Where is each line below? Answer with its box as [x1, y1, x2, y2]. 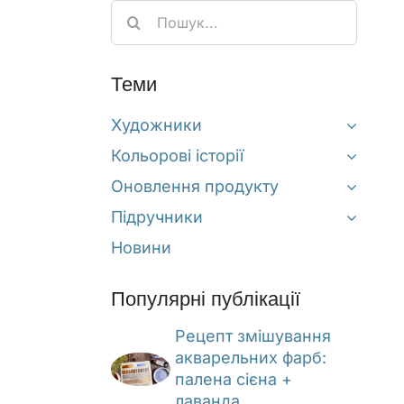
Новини [111, 238, 172, 258]
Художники [111, 115, 203, 135]
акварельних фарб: [175, 348, 327, 368]
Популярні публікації [111, 288, 301, 311]
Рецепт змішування [175, 326, 332, 346]
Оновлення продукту [111, 177, 280, 197]
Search [110, 4, 166, 23]
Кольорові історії [111, 146, 244, 166]
